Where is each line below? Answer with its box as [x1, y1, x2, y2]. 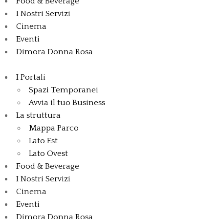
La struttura [16, 110, 61, 120]
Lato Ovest [28, 149, 68, 158]
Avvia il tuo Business [28, 98, 105, 107]
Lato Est [28, 136, 58, 145]
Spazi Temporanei [28, 85, 98, 94]
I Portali [16, 72, 45, 82]
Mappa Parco [28, 123, 79, 132]
